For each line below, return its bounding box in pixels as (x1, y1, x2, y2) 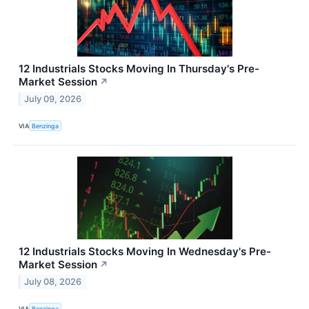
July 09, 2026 (24, 94, 82, 105)
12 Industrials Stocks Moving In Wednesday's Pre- (19, 245, 271, 259)
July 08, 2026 (24, 277, 82, 288)
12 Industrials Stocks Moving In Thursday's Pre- (19, 62, 259, 76)
